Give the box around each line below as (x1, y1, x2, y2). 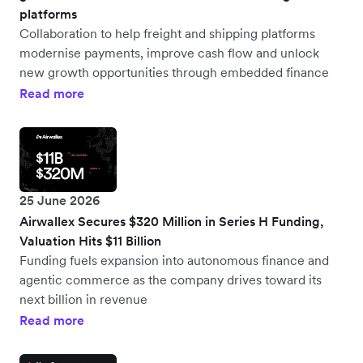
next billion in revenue (19, 290, 147, 307)
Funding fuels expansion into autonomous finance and (19, 251, 329, 268)
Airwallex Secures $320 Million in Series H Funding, (19, 212, 323, 229)
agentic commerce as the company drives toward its (19, 271, 322, 288)
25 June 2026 (19, 191, 100, 208)
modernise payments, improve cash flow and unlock (19, 44, 319, 61)
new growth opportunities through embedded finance (19, 63, 329, 80)
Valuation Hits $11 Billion (19, 232, 161, 249)
